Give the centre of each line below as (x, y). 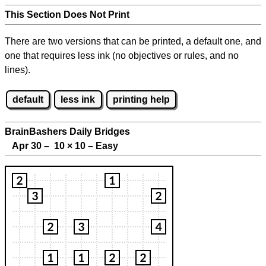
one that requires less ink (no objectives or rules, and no (122, 56)
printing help (141, 99)
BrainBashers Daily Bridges (67, 132)
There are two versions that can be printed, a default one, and (133, 41)
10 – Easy (95, 146)
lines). (18, 70)
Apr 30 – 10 (36, 146)
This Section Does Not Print (67, 15)
